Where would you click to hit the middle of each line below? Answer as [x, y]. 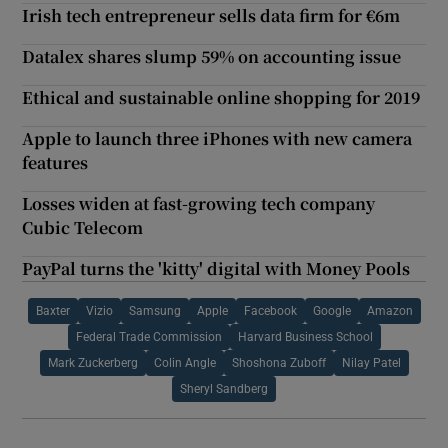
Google [331, 310]
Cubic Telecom [83, 227]
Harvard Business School [305, 336]
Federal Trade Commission [148, 336]
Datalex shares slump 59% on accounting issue [212, 56]
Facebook [270, 310]
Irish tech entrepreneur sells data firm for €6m [211, 15]
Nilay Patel [371, 362]
